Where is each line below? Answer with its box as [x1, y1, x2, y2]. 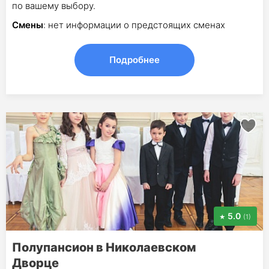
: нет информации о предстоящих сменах [43, 19, 225, 31]
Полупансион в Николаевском [12, 240, 196, 255]
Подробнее [109, 53, 160, 65]
